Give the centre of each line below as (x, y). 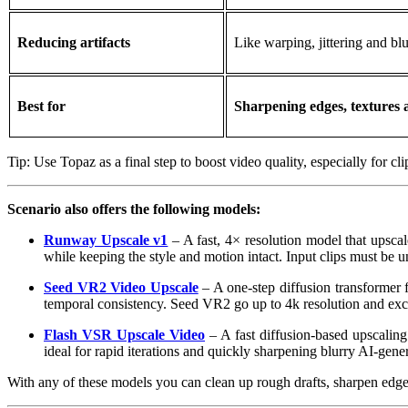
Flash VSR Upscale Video (124, 335)
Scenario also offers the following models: (134, 209)
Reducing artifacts (74, 43)
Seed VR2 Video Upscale (121, 288)
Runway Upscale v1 (106, 240)
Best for (41, 107)
